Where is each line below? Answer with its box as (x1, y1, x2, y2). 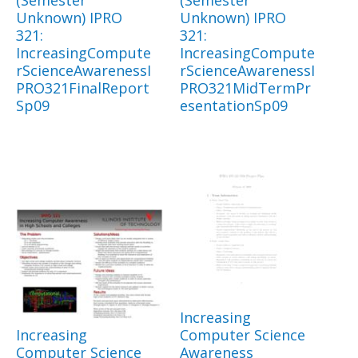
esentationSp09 (180, 96, 288, 116)
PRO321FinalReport (16, 78, 149, 98)
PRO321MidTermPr (180, 78, 311, 98)
